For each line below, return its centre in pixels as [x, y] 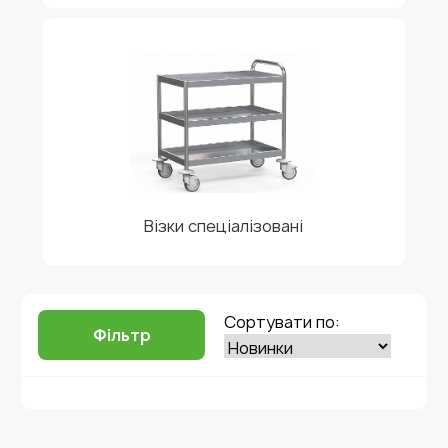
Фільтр [121, 335]
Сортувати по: [282, 322]
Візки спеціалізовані [224, 226]
